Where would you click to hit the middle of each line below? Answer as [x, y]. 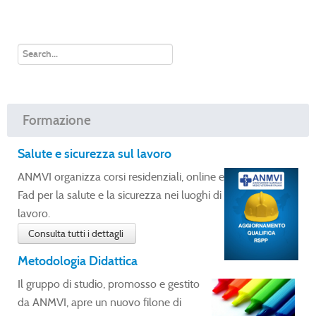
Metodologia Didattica [78, 261]
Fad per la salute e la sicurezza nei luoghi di [120, 195]
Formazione [57, 120]
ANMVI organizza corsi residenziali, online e [121, 176]
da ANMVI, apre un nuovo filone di [99, 302]
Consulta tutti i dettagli [77, 233]
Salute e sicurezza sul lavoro [95, 153]
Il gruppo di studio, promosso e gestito [109, 284]
